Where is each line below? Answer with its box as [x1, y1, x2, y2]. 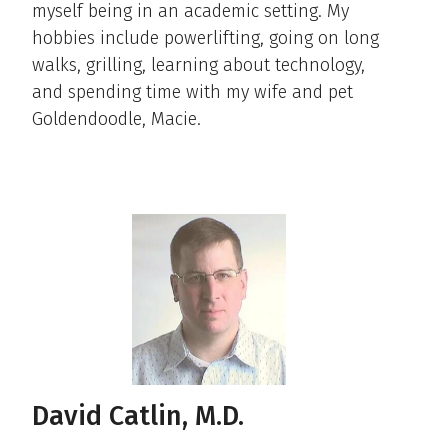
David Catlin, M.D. [32, 399, 244, 432]
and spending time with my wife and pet [32, 80, 353, 103]
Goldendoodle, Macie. [32, 107, 201, 130]
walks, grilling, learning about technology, [32, 53, 365, 76]
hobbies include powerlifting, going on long [32, 26, 379, 49]
